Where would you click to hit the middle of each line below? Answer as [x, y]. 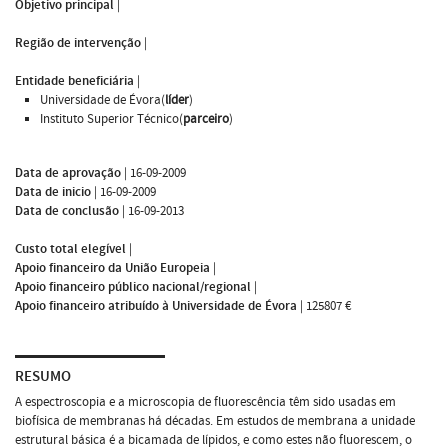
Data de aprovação [68, 172]
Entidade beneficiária [74, 80]
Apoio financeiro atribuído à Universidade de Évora [156, 305]
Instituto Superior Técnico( [111, 118]
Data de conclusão [67, 210]
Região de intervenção [78, 42]
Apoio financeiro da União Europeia [112, 267]
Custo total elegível [70, 248]
